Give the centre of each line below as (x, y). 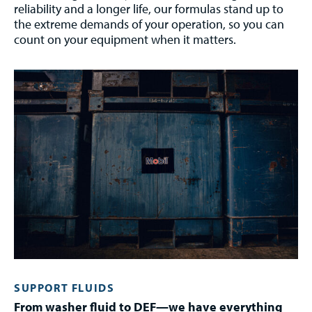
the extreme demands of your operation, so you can (149, 24)
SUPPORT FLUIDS (64, 287)
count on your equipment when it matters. (125, 39)
